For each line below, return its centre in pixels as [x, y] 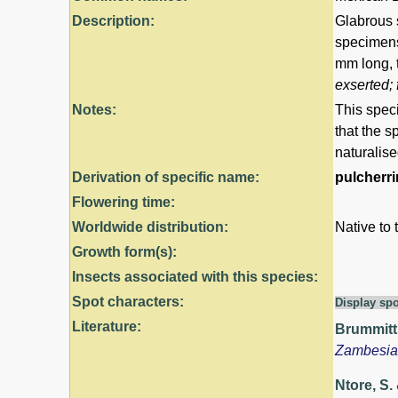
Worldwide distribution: [150, 227]
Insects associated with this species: [195, 276]
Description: [113, 20]
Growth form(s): [124, 251]
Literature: [107, 326]
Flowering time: [123, 202]
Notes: [94, 109]
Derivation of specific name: [166, 177]
